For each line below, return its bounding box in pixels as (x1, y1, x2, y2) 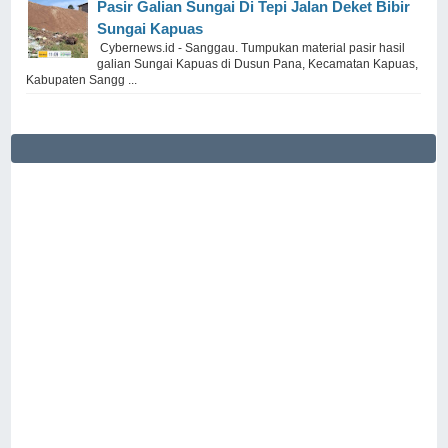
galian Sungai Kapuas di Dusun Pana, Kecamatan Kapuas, (97, 56, 419, 71)
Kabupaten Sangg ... (26, 72, 138, 87)
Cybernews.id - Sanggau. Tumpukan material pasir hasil (97, 40, 406, 55)
